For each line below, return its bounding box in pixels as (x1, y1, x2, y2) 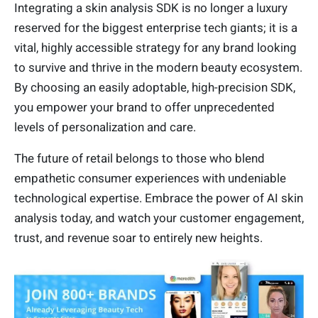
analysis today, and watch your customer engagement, (14, 210, 304, 225)
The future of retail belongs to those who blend (14, 150, 265, 165)
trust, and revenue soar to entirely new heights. (14, 230, 263, 245)
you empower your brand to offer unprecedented (14, 99, 275, 114)
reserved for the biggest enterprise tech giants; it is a (14, 20, 297, 35)
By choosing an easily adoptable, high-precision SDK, (14, 79, 295, 94)
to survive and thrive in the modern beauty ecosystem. (14, 60, 302, 75)
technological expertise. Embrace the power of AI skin (14, 190, 303, 205)
